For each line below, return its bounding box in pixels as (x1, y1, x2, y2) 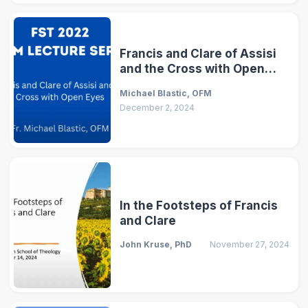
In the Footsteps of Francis (120, 198, 278, 212)
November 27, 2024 (209, 239, 289, 250)
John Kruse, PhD (120, 239, 192, 250)
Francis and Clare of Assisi (120, 46, 277, 60)
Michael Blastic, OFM (120, 87, 212, 98)
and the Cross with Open (120, 61, 265, 76)
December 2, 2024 (120, 102, 195, 113)
